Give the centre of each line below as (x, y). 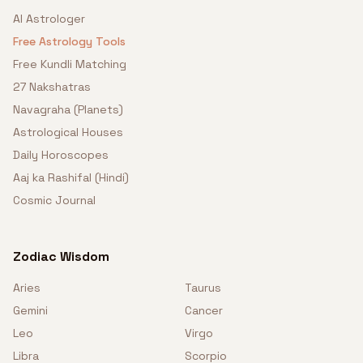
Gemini (30, 310)
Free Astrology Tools (69, 41)
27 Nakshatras (52, 87)
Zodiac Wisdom (61, 256)
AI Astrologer (49, 19)
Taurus (203, 288)
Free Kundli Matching (70, 64)
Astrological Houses (68, 132)
